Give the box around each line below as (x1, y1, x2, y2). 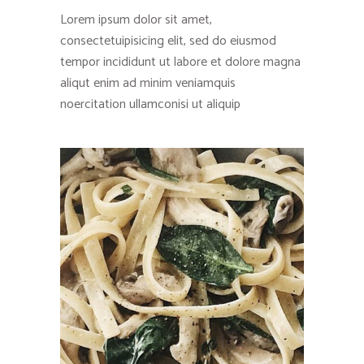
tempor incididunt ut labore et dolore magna (60, 51, 301, 74)
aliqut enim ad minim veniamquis (60, 72, 236, 95)
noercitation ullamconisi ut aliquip (60, 93, 240, 116)
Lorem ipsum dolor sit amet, (60, 9, 212, 32)
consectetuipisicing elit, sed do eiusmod (60, 30, 276, 53)
